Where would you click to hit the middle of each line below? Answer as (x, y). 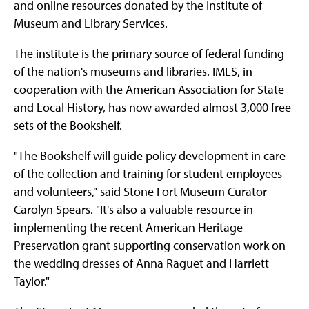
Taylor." (32, 281)
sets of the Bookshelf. (68, 126)
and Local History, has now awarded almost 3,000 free (152, 108)
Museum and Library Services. (91, 23)
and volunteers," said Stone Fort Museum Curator (140, 192)
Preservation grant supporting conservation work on (150, 246)
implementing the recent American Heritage (128, 228)
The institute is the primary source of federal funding (149, 54)
